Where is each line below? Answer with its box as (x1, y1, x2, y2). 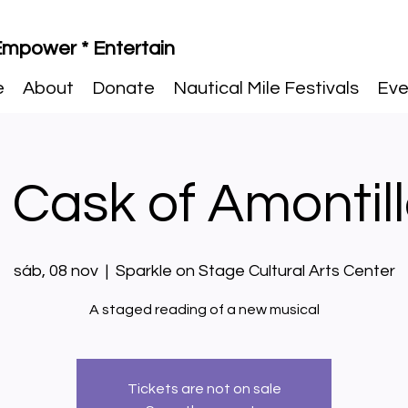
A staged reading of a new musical (88, 302, 320, 317)
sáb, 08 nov (13, 262, 98, 280)
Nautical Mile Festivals (173, 79, 359, 97)
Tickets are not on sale (127, 382, 281, 396)
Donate (92, 79, 155, 97)
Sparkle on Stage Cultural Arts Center (115, 262, 395, 280)
